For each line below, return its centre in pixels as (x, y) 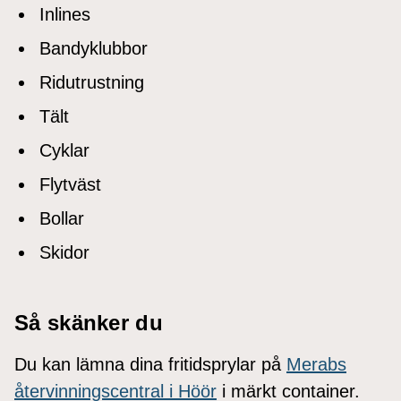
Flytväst (70, 184)
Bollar (62, 218)
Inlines (65, 14)
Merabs (316, 364)
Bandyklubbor (94, 48)
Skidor (64, 252)
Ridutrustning (92, 82)
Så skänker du (89, 322)
